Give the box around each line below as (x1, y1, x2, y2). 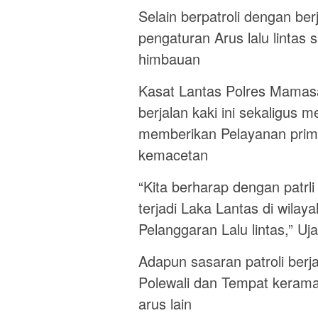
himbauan (138, 48, 200, 69)
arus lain (138, 292, 192, 314)
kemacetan (138, 143, 208, 165)
